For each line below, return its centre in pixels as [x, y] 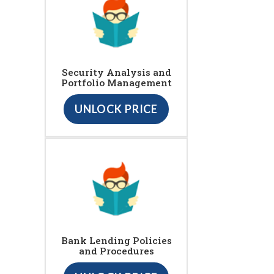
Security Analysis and [116, 72]
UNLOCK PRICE [116, 109]
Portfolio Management [116, 83]
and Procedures [116, 251]
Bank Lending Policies [116, 241]
